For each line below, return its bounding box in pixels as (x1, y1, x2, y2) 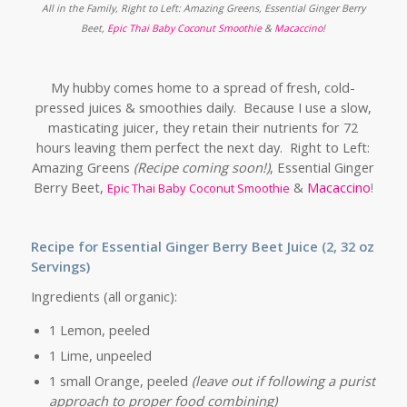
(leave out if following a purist (191, 371, 375, 390)
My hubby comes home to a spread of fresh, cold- (51, 78, 356, 97)
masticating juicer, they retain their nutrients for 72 (48, 118, 359, 137)
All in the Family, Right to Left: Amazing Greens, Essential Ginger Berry (41, 2, 365, 15)
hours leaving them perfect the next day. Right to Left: (36, 138, 371, 157)
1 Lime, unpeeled (48, 345, 152, 364)
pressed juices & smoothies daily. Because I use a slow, (35, 98, 372, 117)
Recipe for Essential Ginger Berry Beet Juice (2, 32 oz (30, 237, 374, 256)
